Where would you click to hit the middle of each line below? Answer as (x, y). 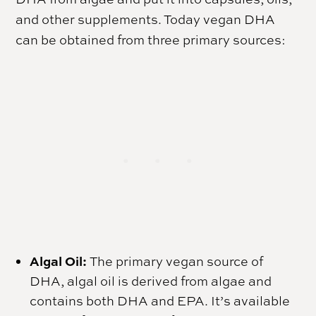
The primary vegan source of (177, 261)
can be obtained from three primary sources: (151, 40)
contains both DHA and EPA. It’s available (160, 301)
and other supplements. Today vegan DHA (146, 19)
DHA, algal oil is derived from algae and (151, 281)
